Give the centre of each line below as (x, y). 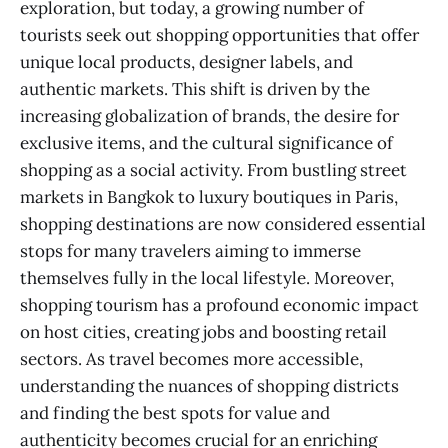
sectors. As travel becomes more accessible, (191, 358)
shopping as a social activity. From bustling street (213, 169)
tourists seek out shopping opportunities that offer (219, 34)
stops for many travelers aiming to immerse (190, 250)
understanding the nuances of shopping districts (209, 385)
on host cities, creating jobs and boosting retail (203, 331)
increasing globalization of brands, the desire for (209, 115)
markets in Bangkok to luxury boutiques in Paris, (209, 196)
